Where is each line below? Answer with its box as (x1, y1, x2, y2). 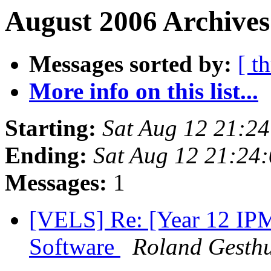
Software (29, 233, 120, 260)
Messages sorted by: (29, 51, 232, 77)
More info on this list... (29, 78, 258, 105)
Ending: (5, 142, 87, 169)
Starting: (5, 115, 96, 142)
